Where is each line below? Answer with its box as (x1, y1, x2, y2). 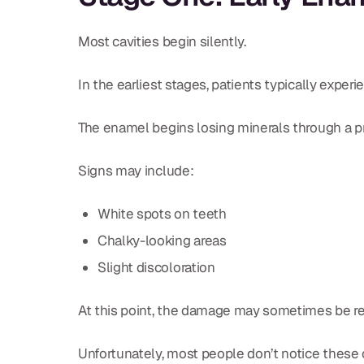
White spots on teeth (97, 204, 227, 223)
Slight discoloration (97, 258, 215, 276)
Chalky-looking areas (97, 231, 227, 249)
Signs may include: (78, 161, 194, 180)
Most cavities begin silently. (78, 32, 246, 50)
